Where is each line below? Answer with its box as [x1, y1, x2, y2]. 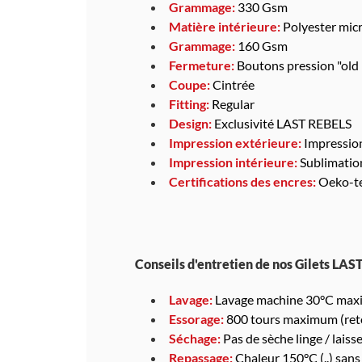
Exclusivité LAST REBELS [214, 115, 351, 131]
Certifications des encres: [169, 173, 316, 189]
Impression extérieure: [169, 134, 301, 150]
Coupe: [169, 76, 210, 92]
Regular [209, 95, 255, 112]
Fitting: [169, 95, 209, 112]
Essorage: [169, 310, 224, 326]
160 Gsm [235, 37, 288, 53]
